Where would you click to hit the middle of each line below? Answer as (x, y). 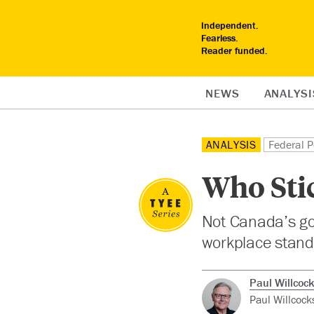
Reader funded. (234, 50)
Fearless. (220, 38)
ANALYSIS (231, 144)
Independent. (230, 25)
